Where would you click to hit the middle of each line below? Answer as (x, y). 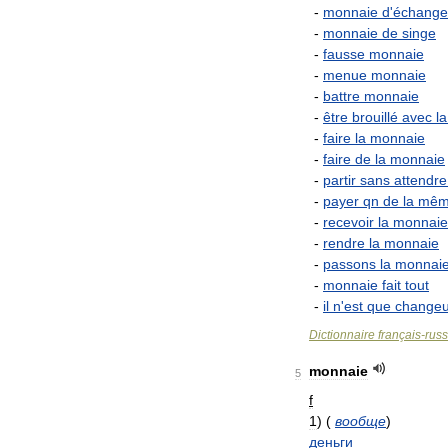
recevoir (348, 222)
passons (349, 264)
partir (339, 180)
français (399, 335)
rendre (344, 243)
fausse (344, 54)
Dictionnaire (342, 335)
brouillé (375, 117)
